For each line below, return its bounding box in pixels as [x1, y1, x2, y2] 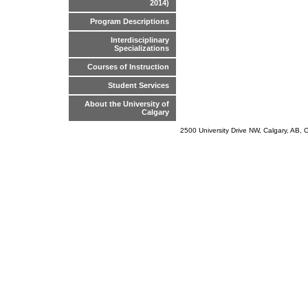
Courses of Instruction [87, 63, 169, 71]
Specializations [114, 44, 169, 53]
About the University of [85, 100, 169, 109]
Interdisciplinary [111, 36, 169, 45]
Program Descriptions [90, 17, 169, 26]
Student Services [108, 81, 169, 90]
